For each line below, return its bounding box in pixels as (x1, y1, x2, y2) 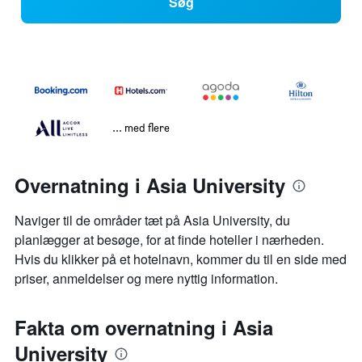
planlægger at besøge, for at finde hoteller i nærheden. (15, 230, 324, 250)
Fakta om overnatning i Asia (15, 314, 273, 342)
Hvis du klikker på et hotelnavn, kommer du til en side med (15, 250, 347, 269)
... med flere (112, 120, 170, 135)
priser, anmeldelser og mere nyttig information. (15, 269, 278, 288)
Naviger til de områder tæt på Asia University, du (15, 211, 290, 230)
